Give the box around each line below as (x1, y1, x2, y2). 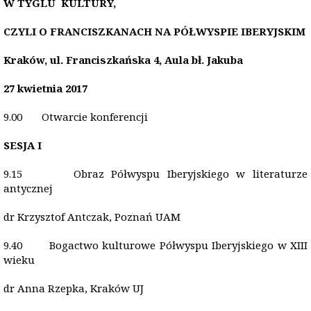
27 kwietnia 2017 (3, 81, 87, 95)
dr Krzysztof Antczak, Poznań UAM (3, 210, 180, 224)
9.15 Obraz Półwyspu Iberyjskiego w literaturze (3, 167, 308, 180)
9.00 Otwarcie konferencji (3, 110, 148, 124)
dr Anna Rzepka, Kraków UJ (3, 281, 144, 295)
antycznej (3, 181, 53, 195)
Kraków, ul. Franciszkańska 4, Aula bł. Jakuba (3, 53, 243, 67)
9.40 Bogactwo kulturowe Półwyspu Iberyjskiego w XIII (3, 238, 308, 252)
